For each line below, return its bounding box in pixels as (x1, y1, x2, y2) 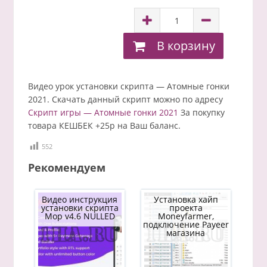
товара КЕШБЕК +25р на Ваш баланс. (27, 120, 181, 132)
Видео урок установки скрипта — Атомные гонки (27, 80, 229, 92)
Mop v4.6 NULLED (44, 210, 115, 222)
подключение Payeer (142, 219, 229, 231)
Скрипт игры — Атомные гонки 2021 (27, 107, 178, 119)
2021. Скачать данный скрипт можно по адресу (27, 94, 223, 105)
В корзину (157, 38, 216, 54)
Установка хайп (153, 194, 218, 206)
